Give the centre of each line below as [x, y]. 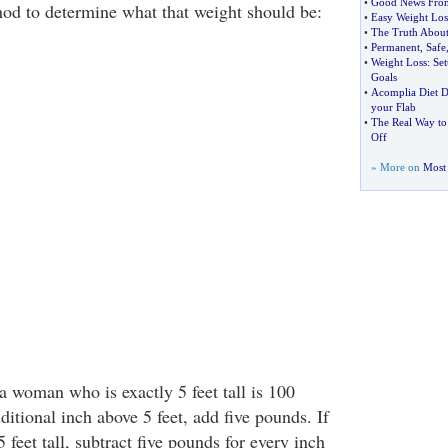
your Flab [393, 107]
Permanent [395, 47]
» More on [396, 167]
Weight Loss [398, 62]
